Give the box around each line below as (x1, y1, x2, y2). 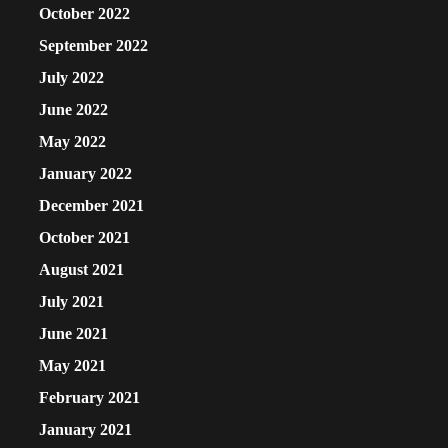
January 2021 (39, 421, 132, 439)
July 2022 (39, 69, 104, 87)
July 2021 (39, 293, 104, 311)
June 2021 (39, 325, 108, 343)
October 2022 (39, 5, 130, 23)
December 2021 (39, 197, 144, 215)
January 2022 (39, 165, 132, 183)
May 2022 (39, 133, 106, 151)
